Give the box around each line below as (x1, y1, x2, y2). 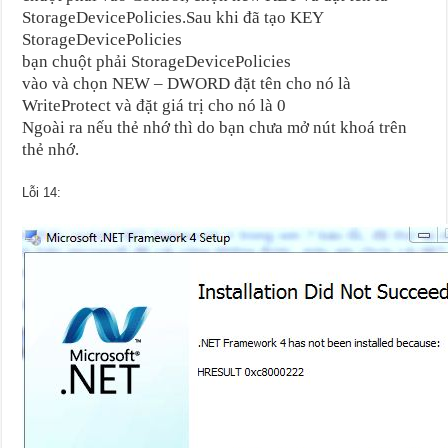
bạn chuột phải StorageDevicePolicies (22, 51, 292, 71)
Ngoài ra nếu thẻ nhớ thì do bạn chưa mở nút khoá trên (22, 117, 408, 137)
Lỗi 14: (22, 184, 62, 200)
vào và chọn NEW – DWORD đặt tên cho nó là (22, 73, 352, 93)
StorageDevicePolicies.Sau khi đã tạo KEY (22, 7, 325, 27)
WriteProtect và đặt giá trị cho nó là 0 (22, 95, 287, 115)
